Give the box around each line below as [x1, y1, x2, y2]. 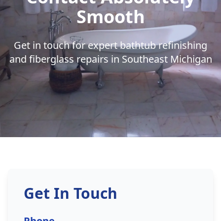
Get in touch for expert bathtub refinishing [14, 38, 207, 52]
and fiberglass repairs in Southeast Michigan [9, 52, 212, 66]
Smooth [76, 4, 145, 29]
